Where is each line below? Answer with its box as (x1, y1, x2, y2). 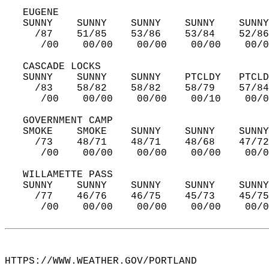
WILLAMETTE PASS (5, 169, 125, 180)
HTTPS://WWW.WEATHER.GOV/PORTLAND (5, 256, 209, 267)
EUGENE (5, 7, 71, 18)
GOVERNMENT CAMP (5, 115, 125, 126)
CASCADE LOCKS (5, 61, 113, 72)
